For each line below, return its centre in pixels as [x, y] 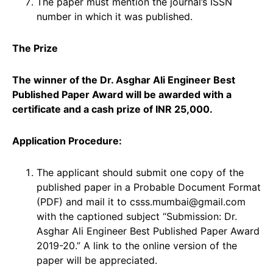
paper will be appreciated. [97, 260]
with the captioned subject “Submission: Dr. [137, 216]
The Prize [35, 48]
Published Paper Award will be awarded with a [122, 94]
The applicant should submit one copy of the [140, 172]
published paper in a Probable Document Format [149, 187]
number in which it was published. [115, 16]
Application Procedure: [67, 140]
